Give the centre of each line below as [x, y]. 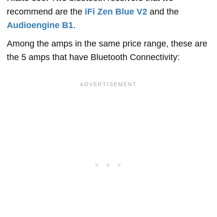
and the [163, 12]
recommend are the [46, 12]
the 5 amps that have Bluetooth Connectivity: [93, 57]
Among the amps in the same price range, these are [107, 44]
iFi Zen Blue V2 [116, 12]
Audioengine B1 [40, 25]
